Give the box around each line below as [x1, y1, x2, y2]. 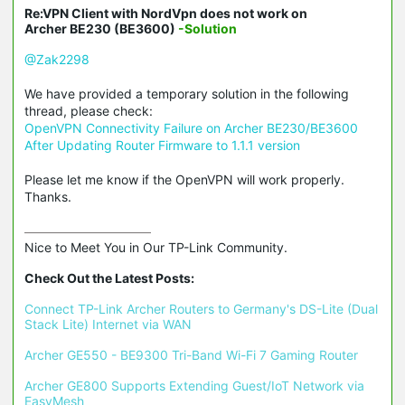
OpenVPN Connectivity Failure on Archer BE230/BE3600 [24, 120, 358, 137]
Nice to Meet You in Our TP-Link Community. [24, 240, 287, 256]
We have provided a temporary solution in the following [24, 86, 349, 102]
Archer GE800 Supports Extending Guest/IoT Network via [24, 378, 364, 394]
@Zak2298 [24, 52, 89, 68]
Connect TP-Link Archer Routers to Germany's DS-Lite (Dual [24, 301, 378, 317]
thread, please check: [24, 103, 153, 119]
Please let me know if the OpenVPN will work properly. [24, 172, 344, 188]
